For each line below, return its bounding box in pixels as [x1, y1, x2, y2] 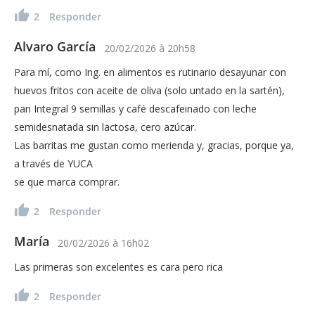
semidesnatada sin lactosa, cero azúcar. [14, 120, 196, 134]
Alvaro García [14, 37, 96, 55]
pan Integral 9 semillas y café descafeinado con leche [14, 101, 257, 115]
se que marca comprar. [14, 174, 120, 188]
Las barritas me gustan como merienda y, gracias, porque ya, [14, 138, 294, 152]
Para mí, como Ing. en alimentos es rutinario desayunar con [14, 65, 286, 79]
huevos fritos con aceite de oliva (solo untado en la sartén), [14, 83, 285, 97]
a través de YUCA [14, 156, 93, 170]
